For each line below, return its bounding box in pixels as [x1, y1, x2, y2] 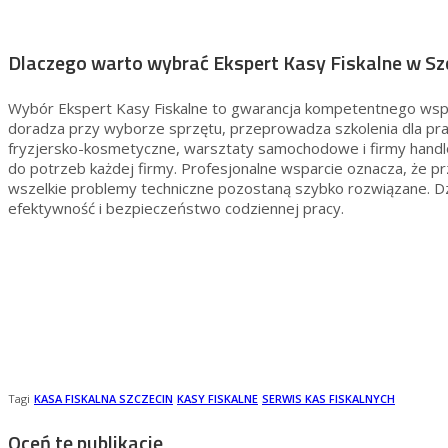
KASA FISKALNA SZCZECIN [34, 391, 173, 407]
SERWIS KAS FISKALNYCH [262, 391, 395, 407]
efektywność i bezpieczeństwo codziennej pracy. [8, 198, 344, 219]
